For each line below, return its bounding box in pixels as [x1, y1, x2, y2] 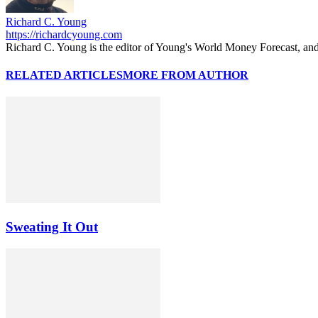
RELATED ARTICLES [6, 69, 123, 82]
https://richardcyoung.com [6, 28, 122, 40]
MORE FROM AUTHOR [123, 69, 248, 82]
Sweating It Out [6, 219, 98, 235]
